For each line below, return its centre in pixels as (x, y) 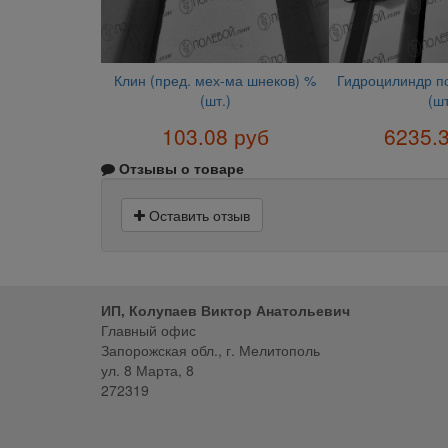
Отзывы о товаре (179, 167)
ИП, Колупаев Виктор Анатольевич (225, 309)
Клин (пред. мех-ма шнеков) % (215, 80)
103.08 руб (215, 135)
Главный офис (148, 329)
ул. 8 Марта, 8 (147, 369)
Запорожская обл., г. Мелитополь (210, 349)
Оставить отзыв (197, 214)
